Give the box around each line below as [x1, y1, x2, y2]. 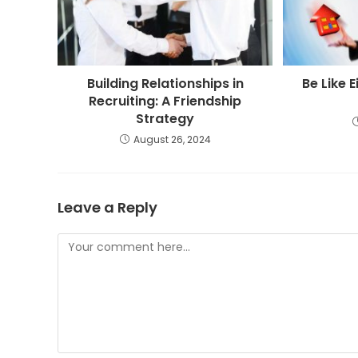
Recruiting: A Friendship [89, 91, 242, 110]
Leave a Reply [58, 197, 157, 217]
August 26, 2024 [133, 132, 211, 146]
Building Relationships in [86, 74, 244, 93]
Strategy [136, 109, 195, 128]
